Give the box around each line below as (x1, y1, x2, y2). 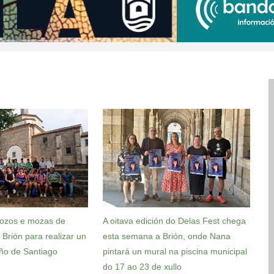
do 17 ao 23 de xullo (103, 261, 182, 272)
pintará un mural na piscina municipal (103, 246, 248, 256)
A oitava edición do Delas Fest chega (103, 215, 246, 226)
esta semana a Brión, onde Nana (103, 231, 231, 241)
